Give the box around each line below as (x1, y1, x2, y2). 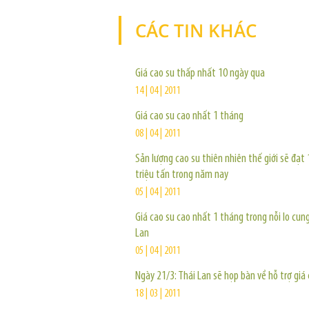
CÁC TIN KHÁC (135, 18, 257, 43)
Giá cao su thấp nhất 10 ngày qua (135, 67, 265, 80)
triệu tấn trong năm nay (135, 168, 228, 181)
